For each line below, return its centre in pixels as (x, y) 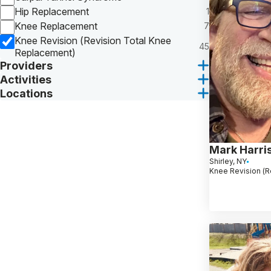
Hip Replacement (52, 11)
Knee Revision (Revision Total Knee (93, 40)
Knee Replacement (56, 26)
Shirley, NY (228, 162)
